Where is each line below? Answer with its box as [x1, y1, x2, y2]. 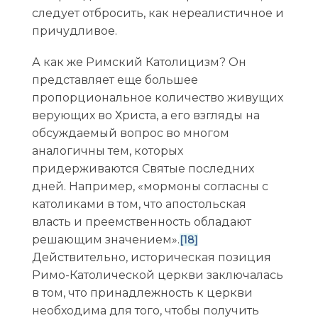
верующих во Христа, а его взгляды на [31, 109, 260, 123]
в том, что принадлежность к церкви [31, 286, 253, 300]
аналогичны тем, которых [31, 144, 183, 158]
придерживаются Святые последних [31, 162, 254, 176]
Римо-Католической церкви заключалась [31, 268, 283, 283]
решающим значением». [31, 233, 180, 247]
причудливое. [31, 24, 117, 38]
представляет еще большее [31, 73, 198, 87]
